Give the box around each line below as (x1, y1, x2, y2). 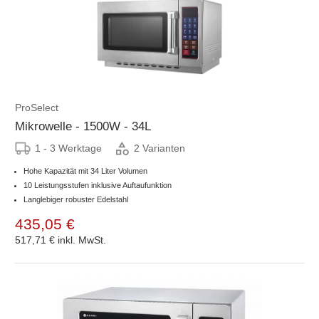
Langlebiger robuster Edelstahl (23, 194, 128, 204)
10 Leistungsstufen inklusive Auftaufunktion (23, 180, 172, 189)
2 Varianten (134, 142, 185, 155)
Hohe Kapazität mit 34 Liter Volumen (23, 166, 147, 175)
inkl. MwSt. (58, 234, 106, 246)
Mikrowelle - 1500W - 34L (15, 119, 151, 133)
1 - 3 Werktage (35, 142, 102, 154)
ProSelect (15, 101, 58, 113)
